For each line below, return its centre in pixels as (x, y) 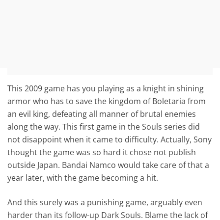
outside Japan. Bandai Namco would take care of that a (109, 165)
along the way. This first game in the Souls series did (104, 126)
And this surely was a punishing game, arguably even (105, 202)
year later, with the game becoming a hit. (83, 178)
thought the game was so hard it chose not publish (102, 152)
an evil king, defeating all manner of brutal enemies (102, 114)
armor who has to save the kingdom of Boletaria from (107, 101)
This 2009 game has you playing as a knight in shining (106, 88)
